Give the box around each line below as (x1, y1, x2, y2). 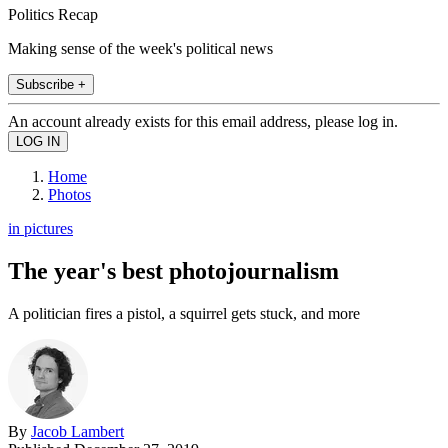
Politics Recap (8, 5, 98, 23)
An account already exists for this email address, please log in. (8, 112, 398, 130)
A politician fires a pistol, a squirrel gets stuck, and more (8, 304, 360, 322)
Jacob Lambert (31, 422, 124, 440)
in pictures (8, 219, 73, 237)
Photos (48, 185, 91, 203)
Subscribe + (16, 76, 86, 92)
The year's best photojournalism (8, 257, 339, 284)
